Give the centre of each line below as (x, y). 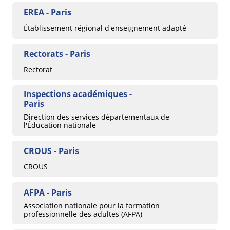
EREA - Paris (47, 13)
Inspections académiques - (78, 94)
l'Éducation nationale (60, 125)
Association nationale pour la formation (92, 206)
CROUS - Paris (51, 151)
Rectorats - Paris (57, 54)
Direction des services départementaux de (97, 117)
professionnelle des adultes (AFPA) (83, 214)
